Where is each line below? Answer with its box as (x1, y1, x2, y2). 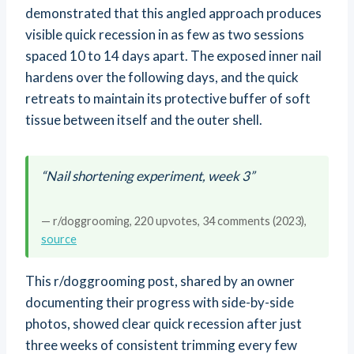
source (41, 232, 77, 247)
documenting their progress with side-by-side (25, 294, 294, 311)
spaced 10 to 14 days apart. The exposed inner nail (25, 47, 322, 65)
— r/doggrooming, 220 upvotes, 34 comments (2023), (41, 214, 307, 228)
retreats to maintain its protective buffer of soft (25, 90, 311, 107)
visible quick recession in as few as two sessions (25, 26, 304, 43)
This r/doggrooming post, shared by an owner (25, 273, 295, 290)
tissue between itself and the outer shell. (25, 111, 262, 129)
